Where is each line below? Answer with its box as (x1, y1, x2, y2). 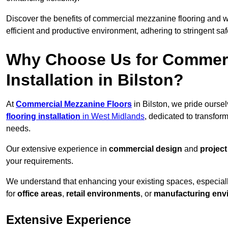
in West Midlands (80, 112, 145, 121)
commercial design (109, 145, 182, 154)
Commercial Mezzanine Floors (16, 100, 132, 109)
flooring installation (6, 112, 80, 121)
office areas (17, 189, 62, 198)
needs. (6, 124, 31, 133)
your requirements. (6, 157, 73, 166)
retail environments (66, 189, 140, 198)
